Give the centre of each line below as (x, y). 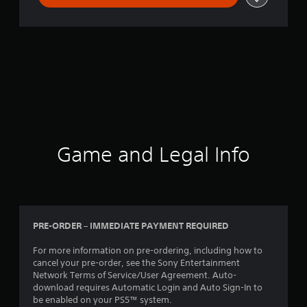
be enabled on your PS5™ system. (102, 299)
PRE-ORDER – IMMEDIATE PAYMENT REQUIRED (131, 225)
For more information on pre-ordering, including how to (148, 250)
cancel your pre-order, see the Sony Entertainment (136, 262)
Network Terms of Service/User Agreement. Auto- (135, 275)
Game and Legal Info (153, 154)
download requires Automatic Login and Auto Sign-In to (148, 287)
